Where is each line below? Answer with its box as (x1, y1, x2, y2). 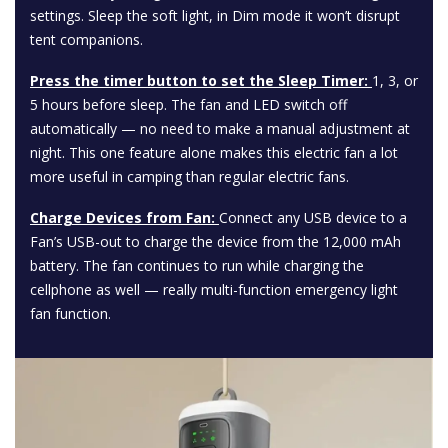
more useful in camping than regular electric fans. (30, 167, 349, 186)
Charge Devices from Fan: (30, 208, 215, 227)
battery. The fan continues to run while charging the (30, 256, 364, 275)
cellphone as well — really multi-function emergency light (30, 280, 398, 299)
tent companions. (30, 30, 143, 49)
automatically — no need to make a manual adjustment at (30, 119, 410, 138)
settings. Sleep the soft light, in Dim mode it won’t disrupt (30, 6, 400, 25)
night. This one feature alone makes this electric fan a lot (30, 143, 398, 162)
